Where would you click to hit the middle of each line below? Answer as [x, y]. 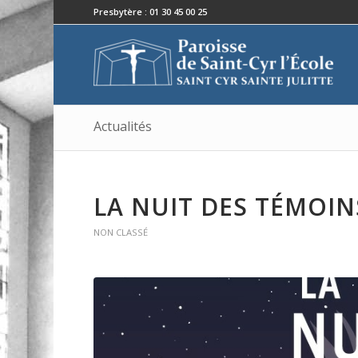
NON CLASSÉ [121, 232]
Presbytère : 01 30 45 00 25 [151, 12]
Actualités [123, 126]
